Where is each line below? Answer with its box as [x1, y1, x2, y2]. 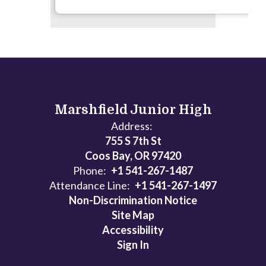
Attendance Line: [49, 178, 130, 192]
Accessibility [102, 223, 164, 236]
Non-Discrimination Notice [69, 193, 197, 207]
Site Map [112, 208, 154, 221]
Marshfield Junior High [54, 102, 212, 117]
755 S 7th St [104, 134, 161, 147]
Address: [110, 119, 153, 132]
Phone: [73, 163, 106, 177]
